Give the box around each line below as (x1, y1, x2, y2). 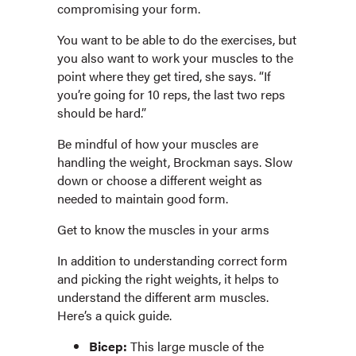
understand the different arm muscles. (57, 288, 269, 307)
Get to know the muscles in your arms (57, 220, 269, 239)
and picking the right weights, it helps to (57, 269, 279, 288)
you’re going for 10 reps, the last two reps (57, 85, 285, 104)
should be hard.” (57, 103, 146, 122)
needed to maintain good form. (57, 189, 228, 208)
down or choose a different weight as (57, 171, 262, 190)
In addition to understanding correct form (57, 251, 288, 270)
